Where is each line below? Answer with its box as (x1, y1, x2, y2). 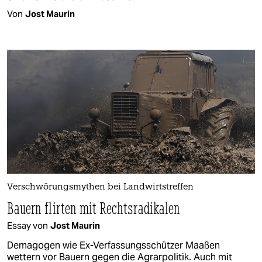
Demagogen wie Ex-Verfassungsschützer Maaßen (7, 239, 220, 251)
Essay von (7, 219, 48, 231)
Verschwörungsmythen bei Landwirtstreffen (7, 182, 194, 192)
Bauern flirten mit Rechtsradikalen (7, 197, 180, 218)
